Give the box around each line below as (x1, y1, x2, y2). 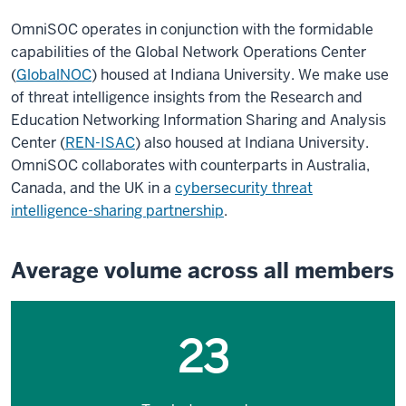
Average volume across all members (11, 256, 394, 285)
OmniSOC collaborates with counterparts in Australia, (11, 155, 370, 175)
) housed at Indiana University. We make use (92, 64, 389, 84)
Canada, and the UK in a (11, 178, 175, 198)
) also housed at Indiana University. (135, 132, 369, 152)
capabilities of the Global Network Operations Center (11, 42, 366, 62)
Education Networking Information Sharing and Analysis (11, 110, 386, 130)
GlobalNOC (16, 64, 92, 84)
